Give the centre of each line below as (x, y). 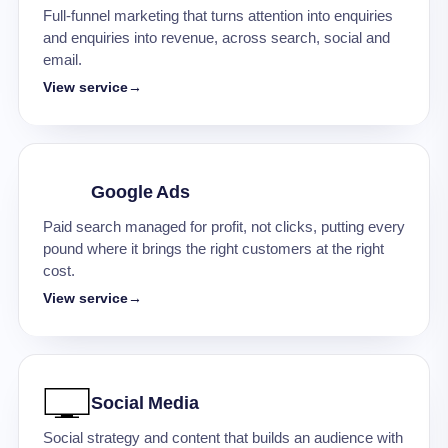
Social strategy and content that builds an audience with (223, 438)
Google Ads (141, 192)
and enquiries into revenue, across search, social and (216, 38)
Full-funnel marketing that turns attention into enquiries (218, 16)
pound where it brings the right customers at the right (213, 249)
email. (62, 60)
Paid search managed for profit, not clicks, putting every (224, 227)
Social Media (145, 403)
